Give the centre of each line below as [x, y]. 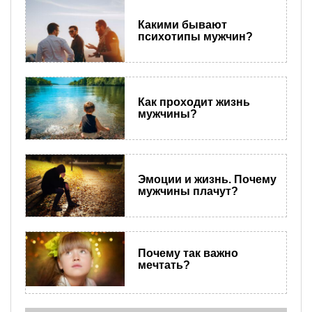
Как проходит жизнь [194, 102]
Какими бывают [182, 25]
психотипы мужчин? [195, 37]
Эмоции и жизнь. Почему [207, 180]
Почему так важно [188, 253]
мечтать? [164, 265]
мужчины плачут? [188, 192]
